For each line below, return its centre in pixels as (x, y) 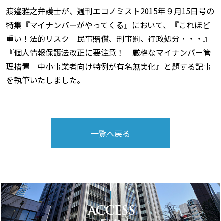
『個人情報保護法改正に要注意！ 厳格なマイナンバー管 (109, 52)
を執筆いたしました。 (45, 80)
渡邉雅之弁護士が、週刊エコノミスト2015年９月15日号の (110, 11)
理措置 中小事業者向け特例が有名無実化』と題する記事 (109, 66)
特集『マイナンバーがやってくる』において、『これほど (108, 25)
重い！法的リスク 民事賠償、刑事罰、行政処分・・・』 (109, 38)
